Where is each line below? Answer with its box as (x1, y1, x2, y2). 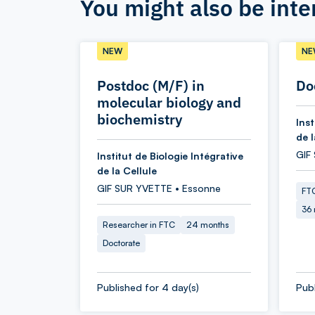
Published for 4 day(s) (97, 281, 199, 293)
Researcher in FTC (103, 219, 175, 230)
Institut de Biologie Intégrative (97, 150, 243, 162)
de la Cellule (97, 165, 157, 176)
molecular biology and (97, 93, 241, 112)
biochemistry (97, 110, 182, 129)
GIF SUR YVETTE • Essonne (97, 182, 221, 194)
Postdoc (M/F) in (97, 76, 205, 95)
